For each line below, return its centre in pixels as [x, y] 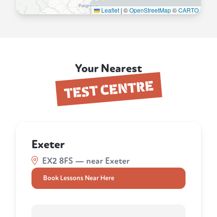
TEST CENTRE [108, 89]
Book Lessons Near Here [79, 178]
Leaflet [109, 10]
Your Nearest [108, 69]
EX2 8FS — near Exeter [85, 161]
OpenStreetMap [150, 10]
